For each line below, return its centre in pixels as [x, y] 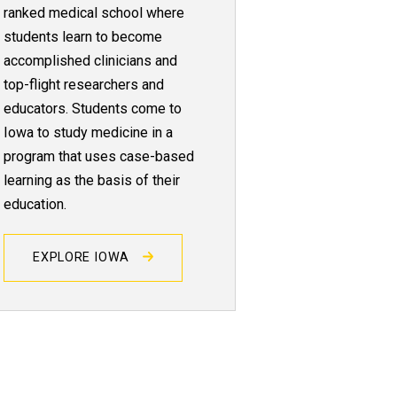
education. [35, 204]
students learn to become [83, 36]
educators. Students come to [93, 108]
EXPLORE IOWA [83, 257]
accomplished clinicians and [91, 60]
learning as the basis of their [92, 180]
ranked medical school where [94, 12]
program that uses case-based [99, 156]
